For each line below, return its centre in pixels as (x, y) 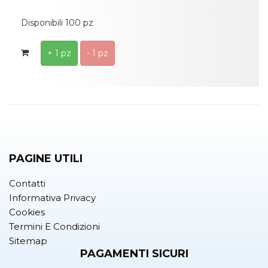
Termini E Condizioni (54, 227)
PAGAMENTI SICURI (134, 254)
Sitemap (28, 241)
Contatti (27, 184)
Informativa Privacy (52, 198)
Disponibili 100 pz (57, 23)
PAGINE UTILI (46, 159)
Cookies (27, 212)
